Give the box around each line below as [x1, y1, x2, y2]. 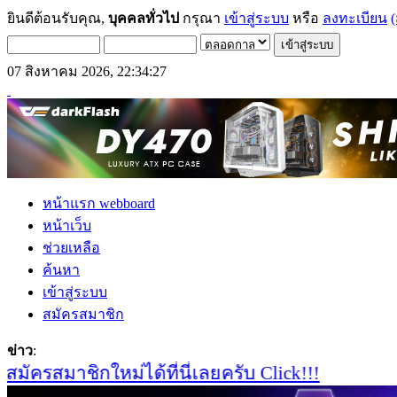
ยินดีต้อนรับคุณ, [7, 11, 108, 26]
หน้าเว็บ [43, 218, 91, 233]
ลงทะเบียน [323, 11, 387, 26]
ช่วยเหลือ [43, 240, 100, 255]
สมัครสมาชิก [43, 307, 124, 322]
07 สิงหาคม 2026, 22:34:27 [7, 64, 167, 79]
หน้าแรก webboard [43, 196, 155, 211]
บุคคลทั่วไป [108, 11, 179, 26]
